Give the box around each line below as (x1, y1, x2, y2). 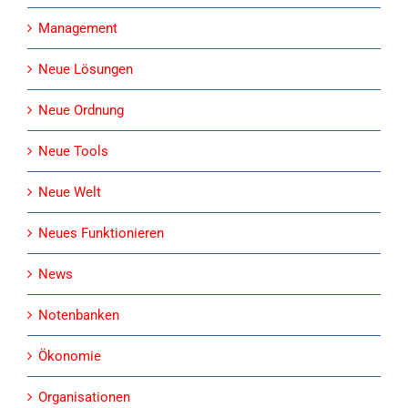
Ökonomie (38, 347, 101, 364)
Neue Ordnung (38, 101, 124, 118)
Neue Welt (38, 183, 101, 200)
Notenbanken (38, 306, 119, 323)
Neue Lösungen (38, 60, 133, 77)
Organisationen (38, 388, 130, 405)
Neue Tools (38, 142, 108, 159)
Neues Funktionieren (38, 224, 164, 241)
